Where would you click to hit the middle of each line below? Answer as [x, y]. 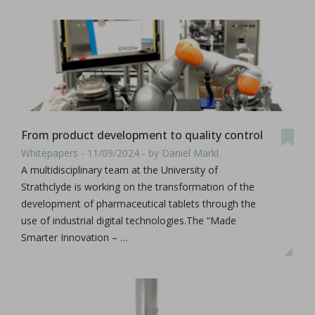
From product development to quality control [142, 135]
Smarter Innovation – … [75, 237]
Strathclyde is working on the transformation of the [138, 186]
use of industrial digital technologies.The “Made [129, 220]
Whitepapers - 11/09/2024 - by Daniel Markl [120, 153]
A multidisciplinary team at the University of [120, 169]
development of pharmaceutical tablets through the [139, 203]
